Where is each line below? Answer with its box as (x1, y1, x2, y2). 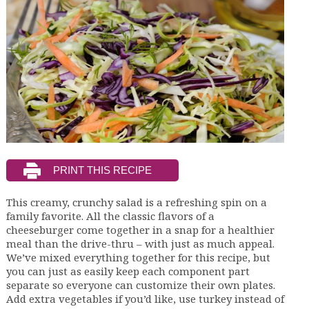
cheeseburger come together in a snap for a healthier (6, 222, 275, 237)
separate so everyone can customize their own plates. (6, 277, 275, 292)
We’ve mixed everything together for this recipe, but (6, 250, 270, 264)
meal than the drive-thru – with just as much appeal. (6, 236, 275, 250)
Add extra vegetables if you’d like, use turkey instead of (6, 291, 284, 306)
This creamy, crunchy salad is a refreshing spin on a (6, 195, 267, 209)
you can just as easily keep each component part (6, 263, 250, 278)
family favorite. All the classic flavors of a (6, 208, 215, 223)
